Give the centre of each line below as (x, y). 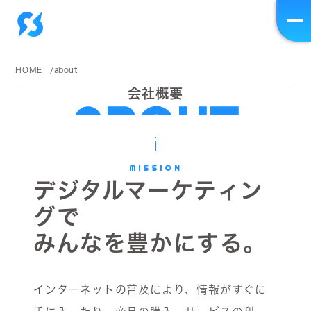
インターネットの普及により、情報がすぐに (150, 289)
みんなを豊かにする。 (150, 243)
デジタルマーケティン (149, 190)
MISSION (155, 168)
